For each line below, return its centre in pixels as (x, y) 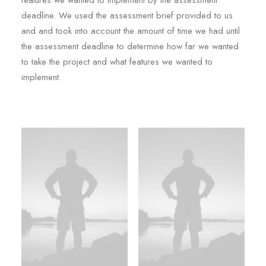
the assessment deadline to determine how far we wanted (130, 46)
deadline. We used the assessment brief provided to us (127, 15)
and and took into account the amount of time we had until (131, 31)
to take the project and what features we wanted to (117, 62)
